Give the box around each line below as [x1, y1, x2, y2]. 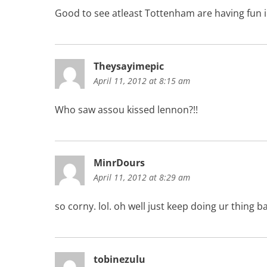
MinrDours [94, 156, 145, 169]
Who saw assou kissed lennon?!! [55, 103, 198, 116]
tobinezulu [94, 252, 145, 266]
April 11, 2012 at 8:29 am [94, 171, 190, 183]
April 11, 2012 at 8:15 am [94, 74, 190, 86]
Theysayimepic [94, 59, 164, 73]
